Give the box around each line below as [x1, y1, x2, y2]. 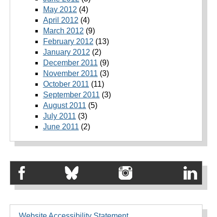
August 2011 [43, 101, 86, 110]
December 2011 [43, 59, 98, 67]
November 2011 [43, 69, 98, 78]
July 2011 [43, 112, 76, 121]
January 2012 [43, 48, 90, 57]
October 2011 [43, 80, 89, 89]
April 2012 [43, 16, 78, 25]
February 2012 [43, 37, 93, 46]
